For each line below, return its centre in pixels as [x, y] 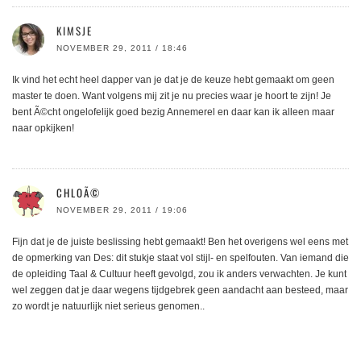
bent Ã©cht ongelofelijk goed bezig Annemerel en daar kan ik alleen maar [173, 112]
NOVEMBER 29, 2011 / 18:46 [122, 48]
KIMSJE [75, 31]
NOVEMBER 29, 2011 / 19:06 [122, 210]
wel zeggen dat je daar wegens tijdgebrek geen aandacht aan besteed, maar [180, 290]
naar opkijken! [43, 129]
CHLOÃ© [79, 193]
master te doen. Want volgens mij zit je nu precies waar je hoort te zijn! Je [172, 96]
